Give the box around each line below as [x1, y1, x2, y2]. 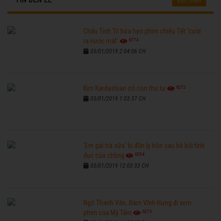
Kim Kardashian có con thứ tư [83, 84, 166, 93]
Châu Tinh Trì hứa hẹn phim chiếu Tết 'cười [83, 27, 201, 36]
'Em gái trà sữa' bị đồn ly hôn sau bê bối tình [83, 142, 205, 150]
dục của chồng [83, 151, 125, 160]
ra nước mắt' [83, 37, 119, 45]
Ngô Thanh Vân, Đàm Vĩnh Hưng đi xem [83, 199, 192, 207]
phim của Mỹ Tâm [83, 209, 132, 217]
